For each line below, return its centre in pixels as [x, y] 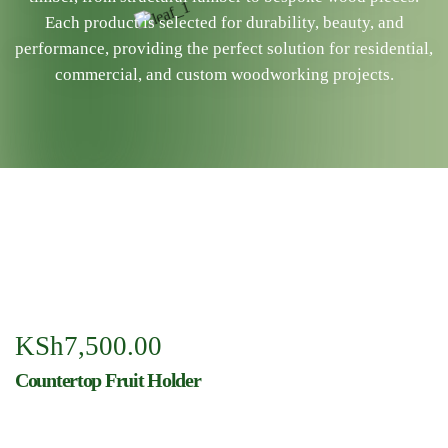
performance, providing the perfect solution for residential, [224, 48]
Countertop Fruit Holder [108, 380]
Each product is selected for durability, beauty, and [224, 22]
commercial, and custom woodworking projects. [224, 74]
